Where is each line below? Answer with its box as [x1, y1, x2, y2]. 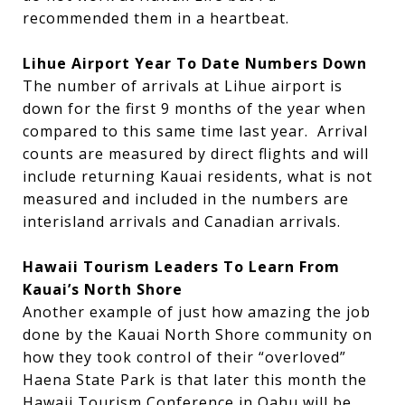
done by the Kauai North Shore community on [23, 325, 372, 344]
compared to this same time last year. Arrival [23, 121, 368, 141]
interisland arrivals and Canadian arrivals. [23, 212, 341, 231]
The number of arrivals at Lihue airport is [23, 76, 343, 96]
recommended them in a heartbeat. [23, 8, 289, 28]
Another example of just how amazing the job [23, 302, 371, 322]
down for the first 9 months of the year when [23, 99, 366, 118]
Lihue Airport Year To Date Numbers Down [23, 53, 367, 73]
